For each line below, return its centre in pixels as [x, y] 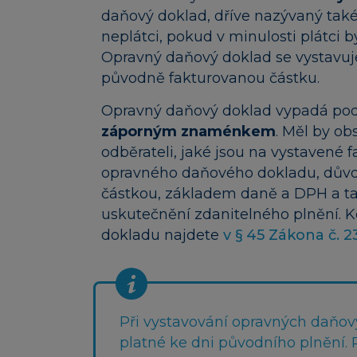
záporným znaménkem [188, 132]
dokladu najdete [162, 235]
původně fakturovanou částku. [210, 78]
